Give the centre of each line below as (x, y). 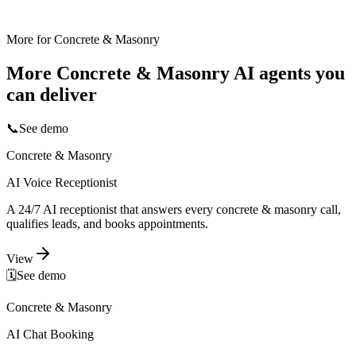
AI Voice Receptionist (62, 183)
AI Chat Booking (50, 335)
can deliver (52, 95)
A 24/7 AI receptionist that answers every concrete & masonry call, (174, 210)
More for (30, 40)
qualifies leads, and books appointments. (107, 224)
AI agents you (287, 74)
